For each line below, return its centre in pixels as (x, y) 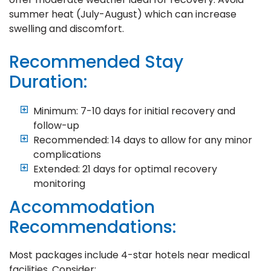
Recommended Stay (96, 62)
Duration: (48, 82)
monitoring (59, 183)
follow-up (56, 125)
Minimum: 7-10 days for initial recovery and (134, 111)
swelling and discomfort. (67, 28)
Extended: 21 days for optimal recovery (125, 169)
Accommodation (82, 207)
